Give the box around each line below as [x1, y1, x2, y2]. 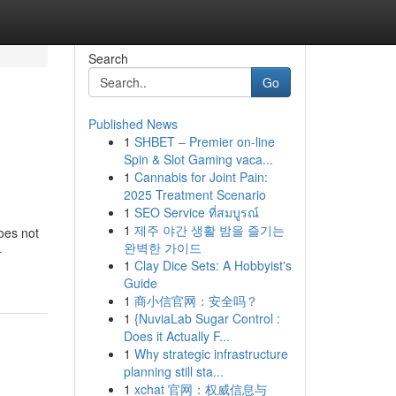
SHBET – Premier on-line [133, 133, 275, 150]
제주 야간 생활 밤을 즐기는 [133, 221, 285, 239]
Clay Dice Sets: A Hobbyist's [133, 256, 292, 274]
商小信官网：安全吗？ [133, 292, 258, 309]
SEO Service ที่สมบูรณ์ [133, 203, 259, 221]
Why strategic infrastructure [133, 345, 288, 362]
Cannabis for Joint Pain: [133, 168, 268, 186]
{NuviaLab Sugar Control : [133, 309, 280, 327]
